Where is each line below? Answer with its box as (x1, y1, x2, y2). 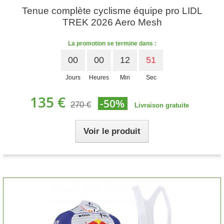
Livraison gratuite (134, 101, 189, 109)
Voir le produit (83, 126, 140, 136)
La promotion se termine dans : (67, 40, 156, 47)
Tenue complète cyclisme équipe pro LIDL (21, 5, 202, 16)
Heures (89, 74, 109, 81)
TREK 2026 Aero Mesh (62, 17, 162, 27)
